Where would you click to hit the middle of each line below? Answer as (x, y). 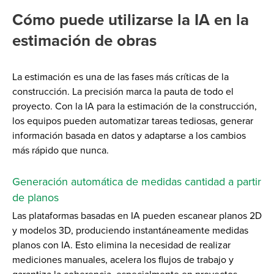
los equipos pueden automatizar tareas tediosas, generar (133, 121)
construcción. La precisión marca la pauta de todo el (123, 91)
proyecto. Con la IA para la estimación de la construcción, (135, 106)
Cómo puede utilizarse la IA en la (131, 20)
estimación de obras (84, 40)
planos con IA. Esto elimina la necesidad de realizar (121, 245)
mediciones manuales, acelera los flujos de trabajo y (123, 260)
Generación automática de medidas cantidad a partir (137, 181)
